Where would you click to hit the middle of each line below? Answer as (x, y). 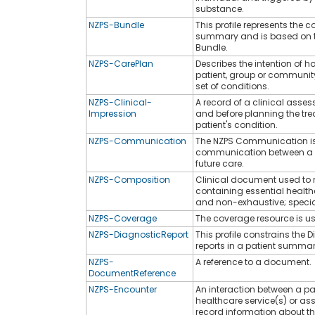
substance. (220, 8)
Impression (112, 113)
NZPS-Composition (129, 179)
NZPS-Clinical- (120, 102)
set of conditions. (232, 86)
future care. (220, 163)
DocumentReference (132, 273)
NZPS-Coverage (123, 218)
